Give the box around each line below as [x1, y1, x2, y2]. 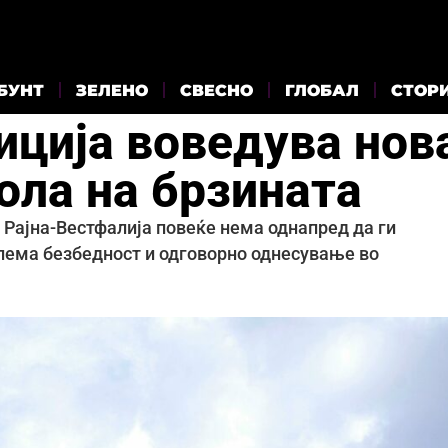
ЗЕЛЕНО [76, 80, 148, 100]
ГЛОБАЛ [285, 80, 359, 100]
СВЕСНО [180, 80, 253, 100]
